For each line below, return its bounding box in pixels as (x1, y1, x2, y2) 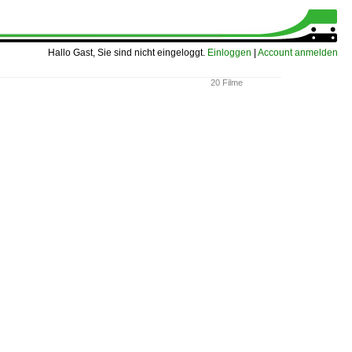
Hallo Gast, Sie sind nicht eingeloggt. (48, 47, 207, 58)
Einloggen (207, 47, 251, 58)
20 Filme (211, 78, 243, 87)
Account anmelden (258, 47, 338, 58)
